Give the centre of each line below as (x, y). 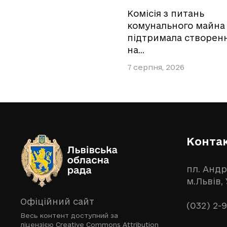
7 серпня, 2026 (156, 67)
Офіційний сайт (57, 202)
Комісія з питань (166, 13)
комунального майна (176, 25)
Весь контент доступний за (69, 216)
